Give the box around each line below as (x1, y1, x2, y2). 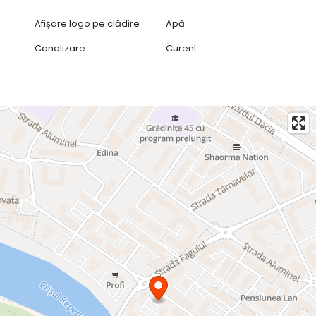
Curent (166, 42, 197, 56)
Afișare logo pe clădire (34, 17, 140, 31)
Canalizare (34, 42, 85, 56)
